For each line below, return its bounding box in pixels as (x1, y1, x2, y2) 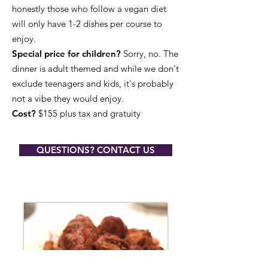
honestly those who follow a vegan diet (12, 3, 166, 14)
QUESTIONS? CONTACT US (36, 144, 155, 156)
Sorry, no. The (121, 48, 178, 59)
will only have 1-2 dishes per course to (12, 18, 162, 29)
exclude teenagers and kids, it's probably (12, 78, 173, 89)
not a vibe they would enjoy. (12, 93, 124, 104)
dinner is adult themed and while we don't (12, 63, 179, 74)
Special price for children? (12, 48, 121, 59)
